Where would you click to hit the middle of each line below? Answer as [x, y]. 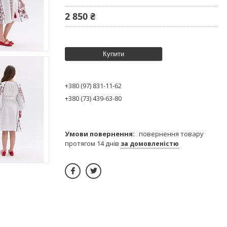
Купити [113, 54]
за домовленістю [150, 143]
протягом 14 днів [93, 143]
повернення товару [171, 134]
